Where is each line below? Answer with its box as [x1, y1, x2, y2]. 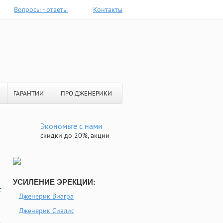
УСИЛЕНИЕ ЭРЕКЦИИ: [13, 178, 96, 186]
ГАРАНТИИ [13, 89, 44, 98]
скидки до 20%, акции [40, 131, 110, 140]
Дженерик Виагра [19, 192, 74, 201]
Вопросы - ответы [14, 5, 68, 14]
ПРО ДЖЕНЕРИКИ [60, 89, 112, 98]
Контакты [93, 5, 122, 14]
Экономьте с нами [40, 121, 103, 131]
